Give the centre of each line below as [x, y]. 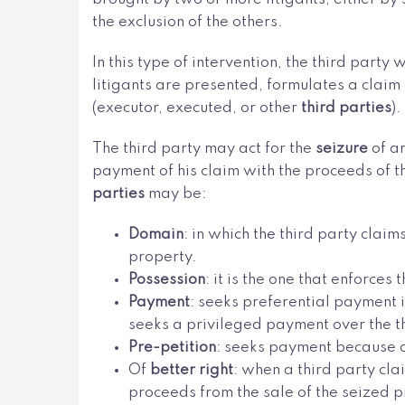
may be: [177, 193]
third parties [346, 108]
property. [163, 257]
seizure [344, 148]
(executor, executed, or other [197, 108]
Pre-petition [172, 347]
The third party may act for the [204, 148]
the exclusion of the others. [188, 22]
